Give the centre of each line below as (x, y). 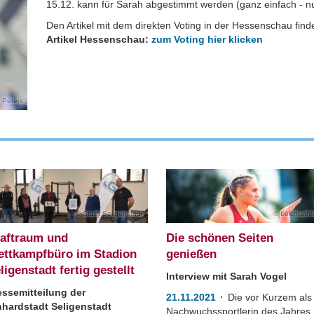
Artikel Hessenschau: (99, 39)
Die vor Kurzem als (270, 297)
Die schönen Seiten (220, 238)
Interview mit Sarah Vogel (227, 276)
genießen (192, 254)
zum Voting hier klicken (207, 39)
